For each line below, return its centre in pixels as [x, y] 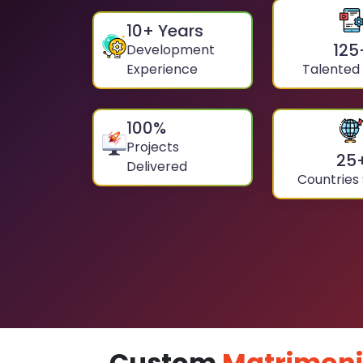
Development [171, 50]
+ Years [173, 31]
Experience [162, 70]
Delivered [157, 167]
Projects [153, 147]
